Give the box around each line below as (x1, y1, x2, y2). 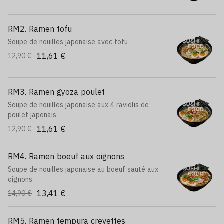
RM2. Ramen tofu (8, 24, 72, 34)
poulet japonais (8, 110, 56, 119)
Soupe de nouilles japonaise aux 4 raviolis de (8, 100, 149, 109)
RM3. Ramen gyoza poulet (8, 87, 105, 97)
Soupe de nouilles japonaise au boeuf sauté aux (8, 165, 158, 174)
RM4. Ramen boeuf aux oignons (8, 151, 124, 161)
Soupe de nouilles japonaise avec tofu (8, 37, 128, 46)
